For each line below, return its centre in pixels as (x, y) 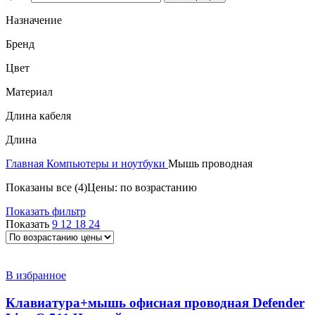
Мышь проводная (210, 163)
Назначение (34, 20)
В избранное (36, 275)
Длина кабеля (38, 115)
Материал (29, 91)
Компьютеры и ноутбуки (107, 163)
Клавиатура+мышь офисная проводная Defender (155, 302)
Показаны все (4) (46, 187)
